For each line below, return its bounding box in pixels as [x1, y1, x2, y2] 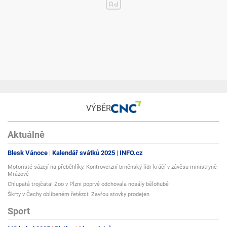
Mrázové [8, 170, 29, 177]
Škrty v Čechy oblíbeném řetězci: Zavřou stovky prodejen [8, 191, 149, 198]
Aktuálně [8, 129, 45, 140]
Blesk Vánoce [8, 148, 48, 157]
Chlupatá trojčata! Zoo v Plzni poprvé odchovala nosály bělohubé [8, 180, 169, 187]
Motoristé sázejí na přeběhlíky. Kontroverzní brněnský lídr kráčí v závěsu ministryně [8, 163, 217, 170]
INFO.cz [120, 148, 143, 157]
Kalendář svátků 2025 [52, 148, 115, 157]
